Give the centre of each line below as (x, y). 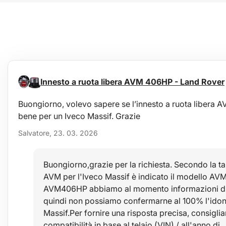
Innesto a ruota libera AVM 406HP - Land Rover (132, 82)
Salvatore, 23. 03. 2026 (58, 133)
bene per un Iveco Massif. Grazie (79, 116)
